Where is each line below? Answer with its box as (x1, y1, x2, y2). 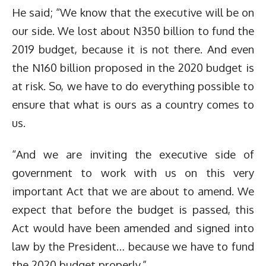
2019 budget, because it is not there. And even (12, 42, 254, 56)
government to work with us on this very (12, 166, 254, 179)
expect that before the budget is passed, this (12, 202, 254, 216)
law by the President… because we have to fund (12, 239, 254, 253)
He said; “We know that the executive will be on (12, 5, 254, 19)
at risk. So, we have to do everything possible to (12, 78, 254, 93)
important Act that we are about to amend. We (12, 184, 254, 198)
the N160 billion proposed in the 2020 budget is (12, 60, 254, 74)
